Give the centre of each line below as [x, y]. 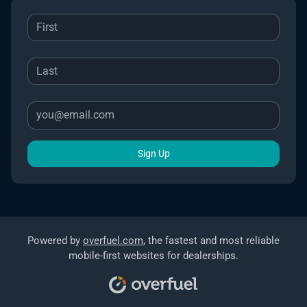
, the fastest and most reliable [211, 240]
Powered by [55, 240]
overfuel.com [113, 240]
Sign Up [153, 153]
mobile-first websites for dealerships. [153, 255]
